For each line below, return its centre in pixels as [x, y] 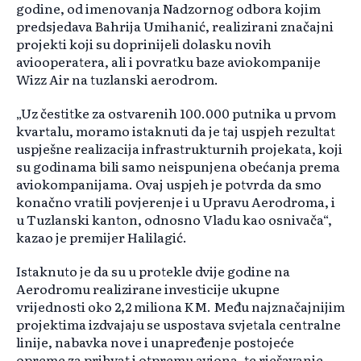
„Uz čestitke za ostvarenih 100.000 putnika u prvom [176, 113]
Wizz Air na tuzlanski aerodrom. [117, 79]
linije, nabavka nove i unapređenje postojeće [155, 342]
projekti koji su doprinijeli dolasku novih [144, 44]
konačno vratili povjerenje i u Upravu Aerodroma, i [176, 202]
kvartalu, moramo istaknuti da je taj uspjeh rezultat [176, 131]
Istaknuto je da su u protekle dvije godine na [153, 271]
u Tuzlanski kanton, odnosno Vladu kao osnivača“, [174, 220]
